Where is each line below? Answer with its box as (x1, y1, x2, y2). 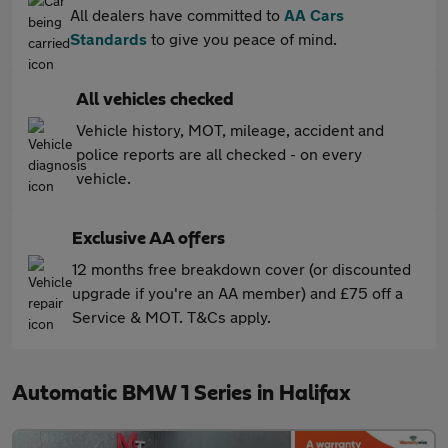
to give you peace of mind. (147, 29, 337, 48)
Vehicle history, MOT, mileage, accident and (76, 120, 384, 139)
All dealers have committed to (70, 5, 284, 24)
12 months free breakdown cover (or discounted (72, 259, 411, 278)
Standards (70, 29, 147, 48)
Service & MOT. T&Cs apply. (72, 307, 271, 326)
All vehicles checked (76, 91, 234, 109)
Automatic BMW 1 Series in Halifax (12, 382, 351, 404)
